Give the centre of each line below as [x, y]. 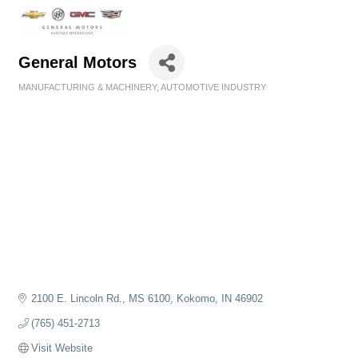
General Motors [78, 62]
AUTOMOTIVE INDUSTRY [213, 87]
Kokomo [196, 298]
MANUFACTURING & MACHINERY [88, 87]
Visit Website [62, 348]
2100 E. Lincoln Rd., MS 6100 [101, 298]
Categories [40, 98]
